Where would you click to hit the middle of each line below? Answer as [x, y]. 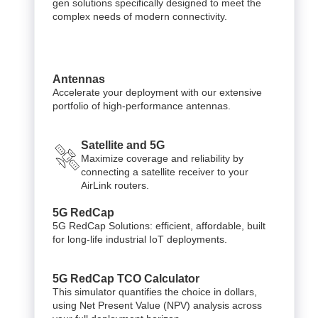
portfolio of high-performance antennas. [142, 105]
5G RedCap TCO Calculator [126, 278]
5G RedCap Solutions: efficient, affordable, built [159, 225]
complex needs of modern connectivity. [140, 16]
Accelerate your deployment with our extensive [157, 92]
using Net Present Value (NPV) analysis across [157, 305]
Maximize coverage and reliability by [162, 158]
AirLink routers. [115, 185]
